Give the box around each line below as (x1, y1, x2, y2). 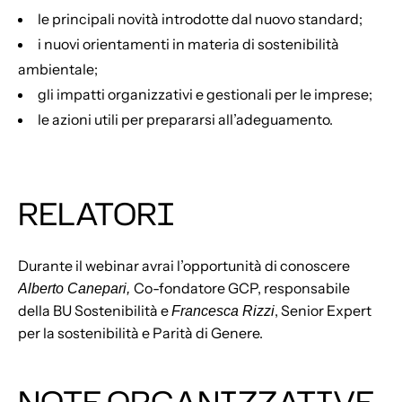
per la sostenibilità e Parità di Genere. (18, 324, 263, 342)
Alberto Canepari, (18, 281, 134, 296)
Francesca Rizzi (171, 303, 275, 319)
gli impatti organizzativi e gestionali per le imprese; (38, 84, 372, 103)
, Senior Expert (275, 301, 371, 319)
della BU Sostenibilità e (18, 301, 171, 319)
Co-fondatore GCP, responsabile (134, 279, 350, 297)
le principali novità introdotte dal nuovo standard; (38, 9, 363, 28)
